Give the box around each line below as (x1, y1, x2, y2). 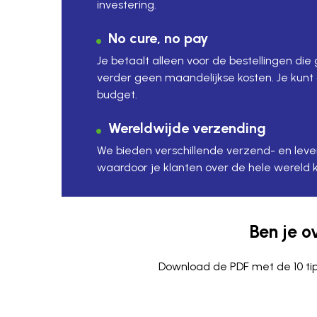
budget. (97, 87, 137, 101)
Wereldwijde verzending (108, 119, 266, 137)
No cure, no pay (108, 29, 208, 47)
